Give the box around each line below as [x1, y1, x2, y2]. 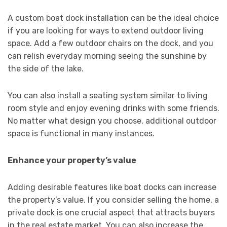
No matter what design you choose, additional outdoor [8, 116, 216, 126]
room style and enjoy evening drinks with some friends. [8, 103, 219, 113]
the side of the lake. [8, 64, 84, 74]
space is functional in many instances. [8, 129, 155, 139]
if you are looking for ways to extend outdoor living [8, 26, 204, 36]
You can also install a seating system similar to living [8, 91, 208, 101]
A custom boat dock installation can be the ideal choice [8, 13, 219, 23]
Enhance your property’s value [8, 156, 136, 166]
